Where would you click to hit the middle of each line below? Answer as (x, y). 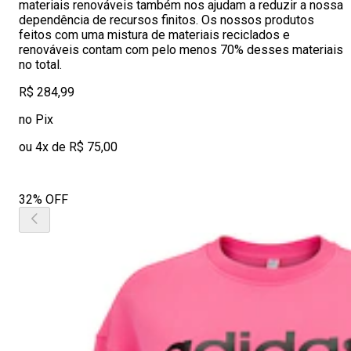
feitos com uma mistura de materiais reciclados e (154, 35)
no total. (40, 65)
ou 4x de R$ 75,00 (68, 147)
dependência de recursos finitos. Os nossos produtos (166, 20)
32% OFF (43, 199)
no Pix (36, 119)
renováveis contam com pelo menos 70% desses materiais (181, 50)
